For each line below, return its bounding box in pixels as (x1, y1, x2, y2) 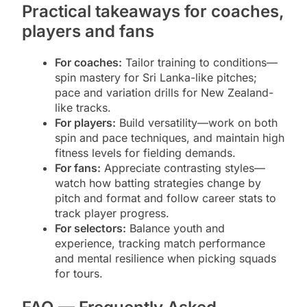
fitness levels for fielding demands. (55, 146, 236, 160)
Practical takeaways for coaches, (22, 1, 284, 22)
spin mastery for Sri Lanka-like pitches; (55, 71, 257, 85)
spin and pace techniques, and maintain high (55, 131, 284, 145)
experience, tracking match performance (55, 236, 265, 251)
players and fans (22, 21, 154, 42)
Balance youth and (126, 221, 225, 236)
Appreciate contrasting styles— (101, 161, 265, 175)
